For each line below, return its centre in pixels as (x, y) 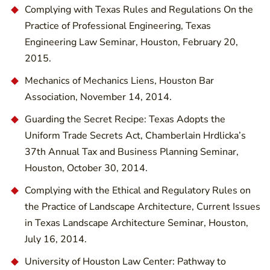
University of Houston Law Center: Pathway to (125, 261)
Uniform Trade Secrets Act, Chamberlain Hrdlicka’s (135, 135)
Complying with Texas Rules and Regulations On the (139, 9)
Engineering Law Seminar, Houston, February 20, (131, 42)
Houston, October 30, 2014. (86, 168)
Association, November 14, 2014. (98, 97)
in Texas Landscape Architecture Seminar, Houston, (137, 223)
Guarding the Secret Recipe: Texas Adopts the (125, 119)
